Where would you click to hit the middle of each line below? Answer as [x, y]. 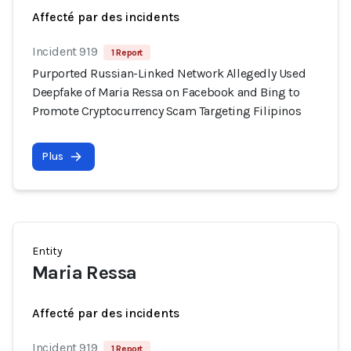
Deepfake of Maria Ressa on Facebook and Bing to [166, 92]
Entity [47, 251]
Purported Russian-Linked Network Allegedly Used [169, 73]
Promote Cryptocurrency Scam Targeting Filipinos [167, 111]
